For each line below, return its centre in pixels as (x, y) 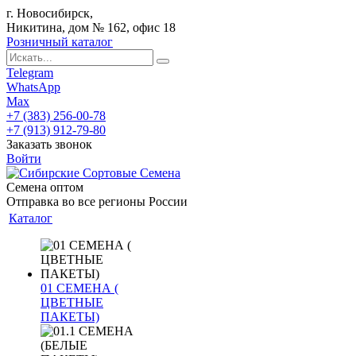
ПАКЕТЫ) (70, 317)
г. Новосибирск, (50, 13)
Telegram (30, 73)
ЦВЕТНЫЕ (72, 302)
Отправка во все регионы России (97, 201)
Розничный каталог (60, 42)
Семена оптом (45, 187)
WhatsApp (33, 87)
